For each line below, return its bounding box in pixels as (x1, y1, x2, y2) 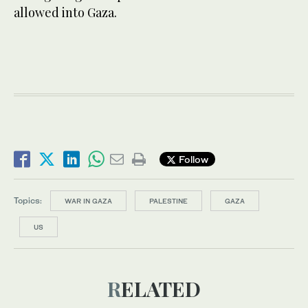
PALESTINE (149, 196, 188, 205)
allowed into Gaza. (14, 3, 117, 21)
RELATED (121, 274, 201, 302)
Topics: (14, 195, 42, 206)
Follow (176, 153, 208, 166)
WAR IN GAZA (65, 196, 112, 205)
